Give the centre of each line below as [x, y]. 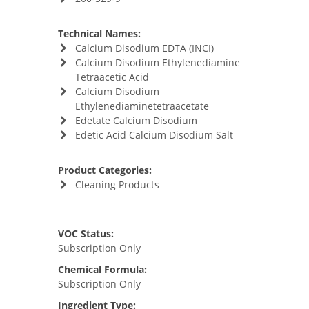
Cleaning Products [117, 185]
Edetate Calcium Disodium [136, 120]
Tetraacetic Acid [112, 77]
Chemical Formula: [102, 269]
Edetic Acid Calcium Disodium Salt [154, 135]
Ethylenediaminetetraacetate [142, 106]
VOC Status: [86, 233]
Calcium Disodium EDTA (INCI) [144, 48]
